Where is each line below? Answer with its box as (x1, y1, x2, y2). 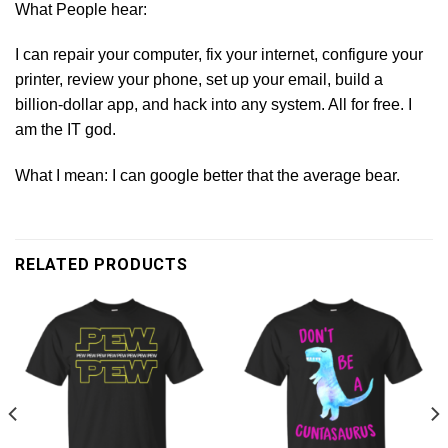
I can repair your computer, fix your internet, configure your (15, 46, 423, 64)
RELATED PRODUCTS (15, 254, 188, 274)
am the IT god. (15, 121, 116, 139)
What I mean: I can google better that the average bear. (15, 167, 400, 185)
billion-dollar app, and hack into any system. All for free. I (15, 96, 412, 114)
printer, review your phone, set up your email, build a (15, 71, 383, 89)
